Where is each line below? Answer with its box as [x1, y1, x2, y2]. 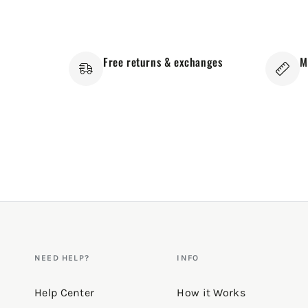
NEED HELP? [34, 253, 89, 263]
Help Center [34, 286, 95, 300]
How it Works [177, 286, 245, 300]
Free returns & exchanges [103, 54, 223, 71]
